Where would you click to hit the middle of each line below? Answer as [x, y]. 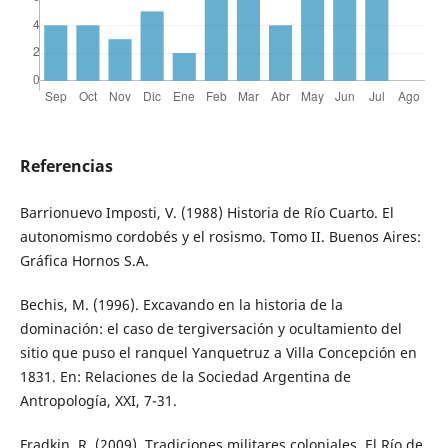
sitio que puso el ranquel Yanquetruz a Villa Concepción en [218, 352]
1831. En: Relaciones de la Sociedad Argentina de [185, 376]
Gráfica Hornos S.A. [84, 260]
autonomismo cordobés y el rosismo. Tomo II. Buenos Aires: [220, 236]
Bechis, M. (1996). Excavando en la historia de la [181, 304]
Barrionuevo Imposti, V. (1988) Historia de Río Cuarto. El [206, 212]
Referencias [66, 165]
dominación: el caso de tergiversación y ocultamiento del [210, 328]
